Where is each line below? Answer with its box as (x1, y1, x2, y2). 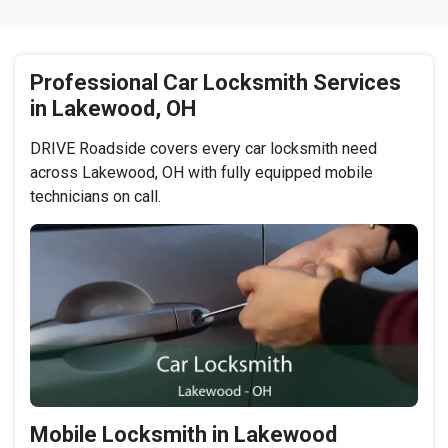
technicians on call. (30, 187, 161, 207)
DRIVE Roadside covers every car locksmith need (30, 139, 377, 159)
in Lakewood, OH (30, 96, 196, 122)
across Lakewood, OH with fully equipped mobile (30, 163, 373, 183)
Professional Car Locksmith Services (30, 70, 401, 96)
